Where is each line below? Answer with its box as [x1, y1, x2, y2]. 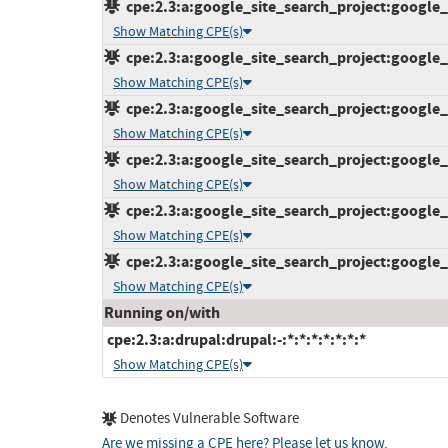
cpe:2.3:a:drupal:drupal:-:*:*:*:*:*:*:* [104, 329, 366, 351]
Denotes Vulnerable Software [117, 409, 299, 429]
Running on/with [104, 302, 220, 324]
